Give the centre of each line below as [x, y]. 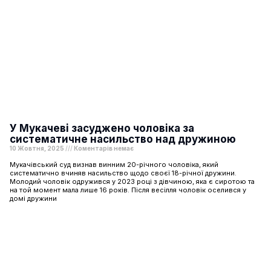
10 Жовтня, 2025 [38, 148]
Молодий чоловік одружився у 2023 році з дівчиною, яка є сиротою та [132, 181]
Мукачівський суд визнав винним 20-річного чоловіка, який [114, 164]
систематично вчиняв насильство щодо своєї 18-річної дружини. [123, 173]
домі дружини [33, 198]
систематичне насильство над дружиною [123, 139]
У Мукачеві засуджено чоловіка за [102, 128]
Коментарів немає [103, 148]
